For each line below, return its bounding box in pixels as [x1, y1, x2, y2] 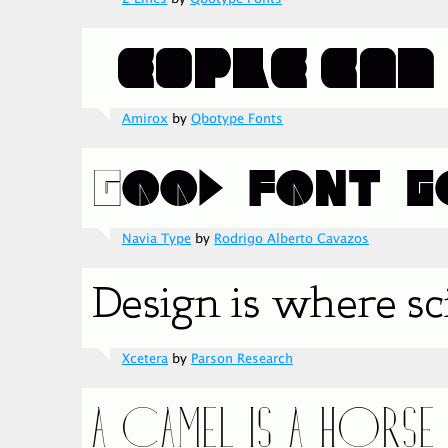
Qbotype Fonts [191, 109, 283, 129]
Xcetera [122, 349, 168, 369]
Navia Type [122, 229, 191, 249]
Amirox [122, 109, 168, 129]
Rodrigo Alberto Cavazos [214, 229, 369, 249]
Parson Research [191, 349, 293, 369]
